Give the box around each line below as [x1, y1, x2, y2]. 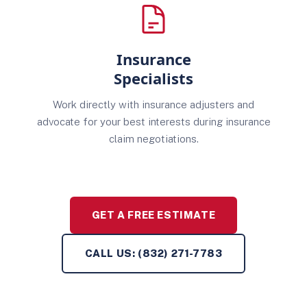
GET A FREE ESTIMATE [91, 209, 216, 221]
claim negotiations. [108, 133, 199, 145]
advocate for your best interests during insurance [36, 116, 271, 127]
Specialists [114, 68, 193, 88]
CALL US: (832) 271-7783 [84, 247, 223, 259]
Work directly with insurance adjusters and [53, 99, 254, 110]
